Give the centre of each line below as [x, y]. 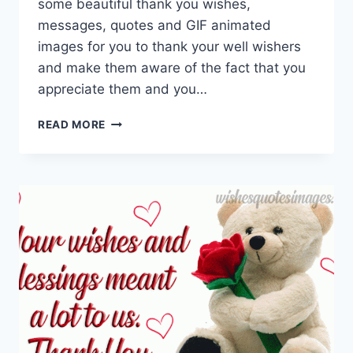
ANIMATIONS [142, 171]
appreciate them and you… [123, 89]
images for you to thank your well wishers [169, 47]
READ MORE [72, 125]
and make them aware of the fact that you [172, 68]
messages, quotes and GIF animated [154, 26]
